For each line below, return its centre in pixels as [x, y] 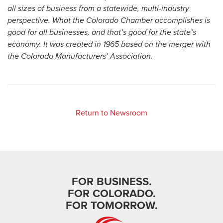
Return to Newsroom [111, 113]
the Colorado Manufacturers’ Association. [80, 56]
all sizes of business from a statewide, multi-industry [98, 8]
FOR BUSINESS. [111, 182]
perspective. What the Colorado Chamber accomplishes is [109, 20]
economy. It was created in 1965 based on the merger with [109, 44]
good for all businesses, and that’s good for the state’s [102, 32]
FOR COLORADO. [111, 194]
